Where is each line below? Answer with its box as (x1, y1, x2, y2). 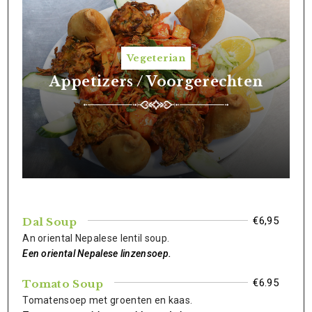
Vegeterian (127, 52, 185, 64)
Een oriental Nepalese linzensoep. (22, 248, 172, 259)
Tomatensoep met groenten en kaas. (22, 295, 193, 306)
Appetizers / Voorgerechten (49, 72, 263, 90)
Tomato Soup (22, 277, 104, 290)
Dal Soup (22, 215, 77, 228)
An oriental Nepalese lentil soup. (22, 233, 170, 244)
